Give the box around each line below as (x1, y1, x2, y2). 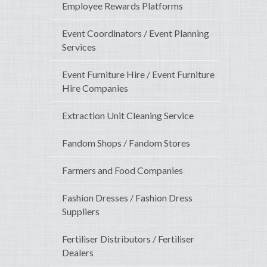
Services (62, 41, 96, 53)
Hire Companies (62, 82, 128, 94)
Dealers (62, 247, 94, 259)
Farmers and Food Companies (62, 164, 183, 176)
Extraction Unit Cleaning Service (62, 110, 194, 122)
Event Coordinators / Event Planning (62, 27, 209, 39)
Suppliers (62, 206, 100, 218)
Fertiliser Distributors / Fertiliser (62, 233, 194, 245)
